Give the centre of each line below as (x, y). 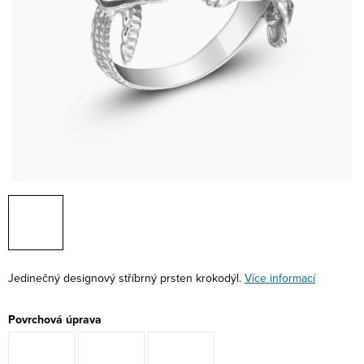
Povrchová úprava (55, 319)
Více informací (280, 277)
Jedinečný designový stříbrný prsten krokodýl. (125, 277)
